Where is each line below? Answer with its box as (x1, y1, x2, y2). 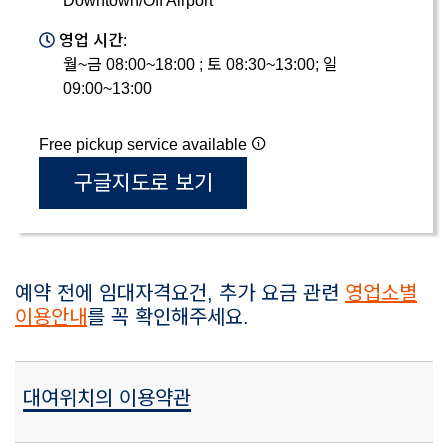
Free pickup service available (39, 135, 251, 153)
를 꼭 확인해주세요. (87, 305, 249, 328)
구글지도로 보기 (73, 171, 213, 195)
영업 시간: (55, 31, 127, 49)
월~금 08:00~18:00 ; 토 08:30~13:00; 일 (63, 55, 338, 73)
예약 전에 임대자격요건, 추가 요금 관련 (15, 281, 345, 304)
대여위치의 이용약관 (23, 386, 191, 409)
